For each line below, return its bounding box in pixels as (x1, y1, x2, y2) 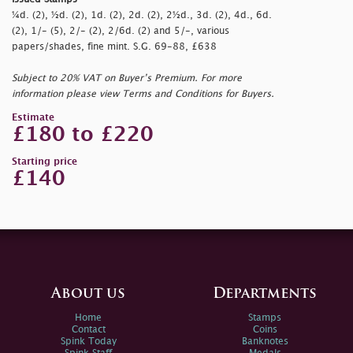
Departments (213, 286, 317, 302)
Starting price (12, 157, 77, 166)
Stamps (248, 313, 281, 322)
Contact (71, 325, 106, 334)
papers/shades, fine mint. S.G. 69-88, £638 (12, 42, 217, 51)
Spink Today (60, 336, 117, 346)
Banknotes (241, 336, 288, 346)
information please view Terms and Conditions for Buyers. (12, 89, 274, 98)
